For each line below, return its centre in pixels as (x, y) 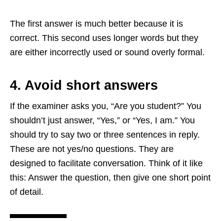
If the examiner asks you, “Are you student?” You (106, 106)
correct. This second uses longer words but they (104, 38)
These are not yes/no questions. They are (92, 149)
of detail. (27, 192)
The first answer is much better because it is (96, 24)
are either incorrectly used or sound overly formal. (107, 53)
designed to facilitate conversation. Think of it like (106, 164)
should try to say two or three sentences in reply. (105, 135)
